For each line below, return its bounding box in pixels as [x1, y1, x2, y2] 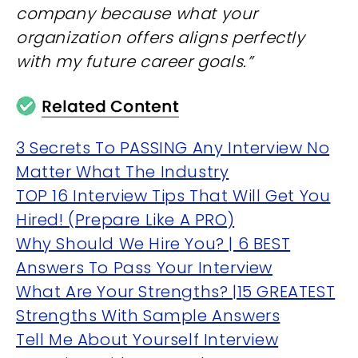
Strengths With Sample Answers [16, 304, 280, 327]
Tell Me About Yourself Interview [16, 328, 279, 351]
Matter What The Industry [16, 161, 229, 183]
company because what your [16, 2, 259, 25]
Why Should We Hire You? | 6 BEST [16, 233, 291, 255]
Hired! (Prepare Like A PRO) [16, 209, 235, 231]
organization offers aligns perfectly [16, 26, 305, 49]
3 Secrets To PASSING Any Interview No [16, 137, 330, 159]
